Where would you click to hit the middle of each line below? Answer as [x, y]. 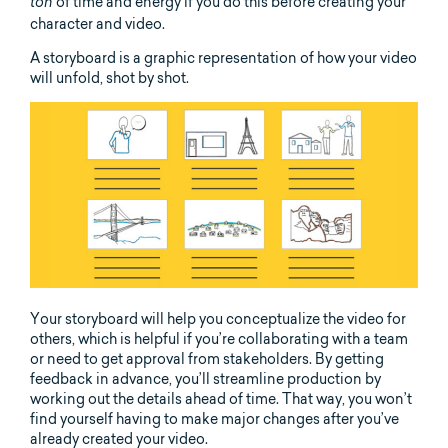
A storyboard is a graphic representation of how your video [223, 57]
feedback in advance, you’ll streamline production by [205, 378]
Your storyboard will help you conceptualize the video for [218, 318]
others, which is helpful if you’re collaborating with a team [219, 338]
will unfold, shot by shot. [109, 77]
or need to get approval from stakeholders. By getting [207, 358]
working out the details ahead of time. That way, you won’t [221, 398]
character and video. [97, 23]
